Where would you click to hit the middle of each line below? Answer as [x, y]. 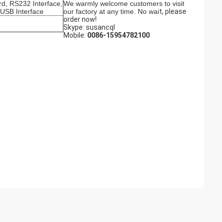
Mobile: [75, 35]
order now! [80, 19]
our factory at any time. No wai [111, 11]
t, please [173, 11]
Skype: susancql [89, 27]
